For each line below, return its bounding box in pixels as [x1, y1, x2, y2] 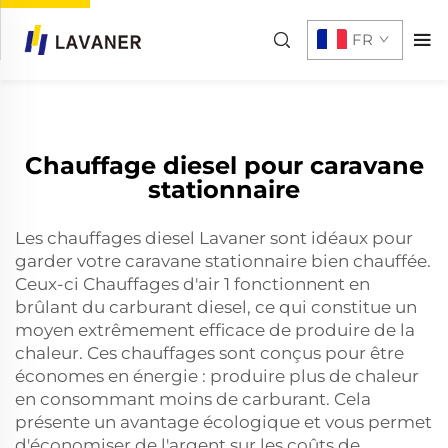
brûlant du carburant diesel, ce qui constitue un [15, 297, 417, 317]
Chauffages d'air [83, 274, 224, 294]
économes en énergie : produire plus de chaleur [15, 366, 419, 386]
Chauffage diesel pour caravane [24, 151, 424, 180]
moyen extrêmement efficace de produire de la [15, 320, 415, 340]
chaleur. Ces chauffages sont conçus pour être [15, 343, 404, 363]
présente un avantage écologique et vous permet [15, 412, 432, 432]
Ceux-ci [15, 274, 83, 294]
